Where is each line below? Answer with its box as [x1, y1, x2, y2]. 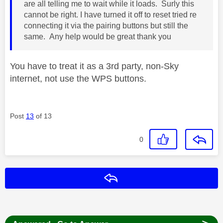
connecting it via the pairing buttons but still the [24, 21, 188, 30]
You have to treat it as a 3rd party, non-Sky [10, 61, 179, 71]
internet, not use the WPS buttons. [10, 73, 146, 84]
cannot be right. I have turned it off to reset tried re [24, 10, 197, 19]
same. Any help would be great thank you [24, 32, 173, 41]
